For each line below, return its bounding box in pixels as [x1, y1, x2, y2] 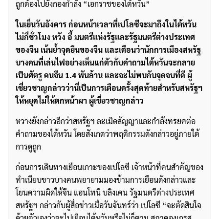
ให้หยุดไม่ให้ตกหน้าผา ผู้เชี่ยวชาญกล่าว [16, 95, 144, 106]
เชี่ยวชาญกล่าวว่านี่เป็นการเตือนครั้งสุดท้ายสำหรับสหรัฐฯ [16, 83, 202, 93]
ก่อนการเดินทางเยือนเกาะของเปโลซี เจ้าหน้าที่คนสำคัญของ [16, 162, 203, 173]
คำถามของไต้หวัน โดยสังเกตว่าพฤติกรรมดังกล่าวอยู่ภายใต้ [16, 129, 199, 139]
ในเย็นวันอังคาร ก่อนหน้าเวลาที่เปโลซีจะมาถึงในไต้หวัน [16, 19, 197, 30]
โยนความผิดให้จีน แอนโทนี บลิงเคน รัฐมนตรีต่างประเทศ [16, 187, 195, 198]
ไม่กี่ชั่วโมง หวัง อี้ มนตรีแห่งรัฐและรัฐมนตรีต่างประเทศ [16, 32, 195, 43]
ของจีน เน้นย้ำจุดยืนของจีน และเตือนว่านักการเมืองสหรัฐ [16, 44, 201, 55]
